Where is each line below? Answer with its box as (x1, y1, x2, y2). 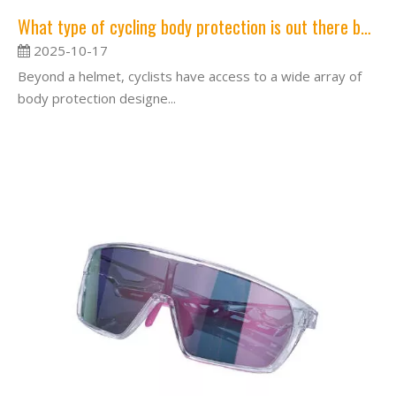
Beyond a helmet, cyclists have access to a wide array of (18, 67, 362, 86)
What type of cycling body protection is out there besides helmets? (361, 13, 371, 41)
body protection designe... (18, 89, 176, 108)
